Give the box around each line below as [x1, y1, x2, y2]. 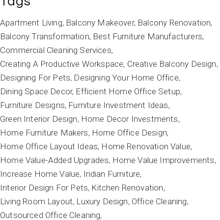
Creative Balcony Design [127, 59, 217, 69]
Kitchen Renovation [91, 183, 164, 192]
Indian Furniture [83, 169, 140, 179]
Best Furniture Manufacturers [93, 31, 202, 41]
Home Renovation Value [101, 141, 191, 151]
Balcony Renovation [137, 18, 211, 27]
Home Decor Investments [81, 114, 178, 124]
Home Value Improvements [112, 155, 215, 165]
